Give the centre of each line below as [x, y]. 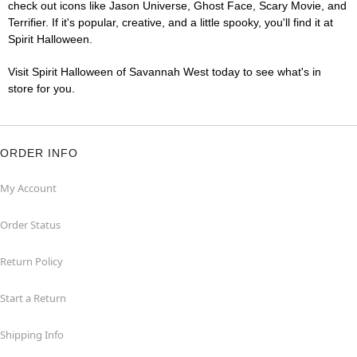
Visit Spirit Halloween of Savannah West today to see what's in [165, 71]
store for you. [41, 88]
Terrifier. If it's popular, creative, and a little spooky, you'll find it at [171, 22]
